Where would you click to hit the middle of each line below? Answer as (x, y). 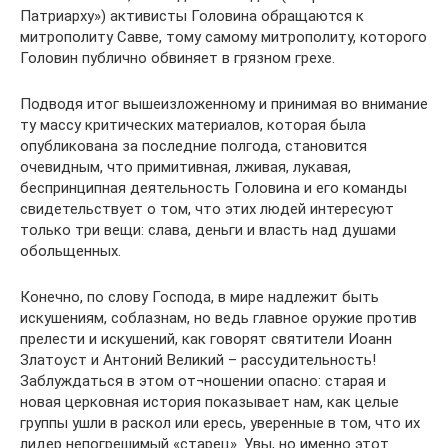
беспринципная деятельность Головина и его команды (213, 188)
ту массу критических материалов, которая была (193, 125)
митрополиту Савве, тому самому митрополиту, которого (223, 37)
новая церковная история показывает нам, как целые (209, 402)
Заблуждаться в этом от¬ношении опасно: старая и (203, 381)
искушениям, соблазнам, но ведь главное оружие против (218, 318)
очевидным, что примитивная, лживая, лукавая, (185, 167)
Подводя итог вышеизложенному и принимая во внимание (224, 104)
